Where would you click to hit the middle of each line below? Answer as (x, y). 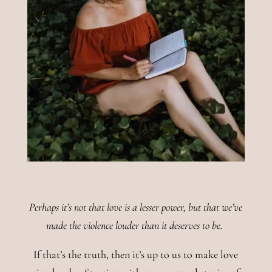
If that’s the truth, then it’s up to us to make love (136, 254)
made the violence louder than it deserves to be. (136, 225)
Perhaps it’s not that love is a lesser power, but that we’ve (136, 207)
